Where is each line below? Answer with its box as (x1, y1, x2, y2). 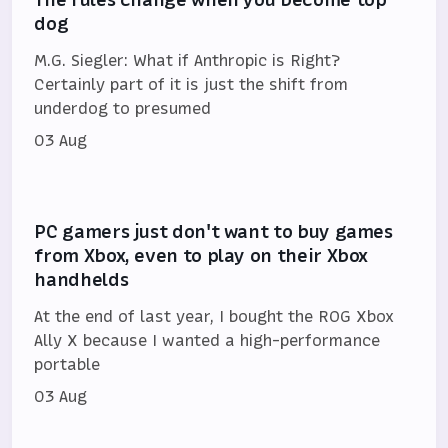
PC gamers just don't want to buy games (34, 219, 393, 245)
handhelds (34, 267, 129, 293)
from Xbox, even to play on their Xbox (34, 243, 369, 269)
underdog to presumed (34, 97, 212, 120)
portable (34, 353, 101, 376)
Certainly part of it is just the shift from (34, 73, 349, 96)
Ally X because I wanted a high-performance (34, 329, 381, 352)
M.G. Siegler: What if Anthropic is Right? (34, 49, 341, 72)
